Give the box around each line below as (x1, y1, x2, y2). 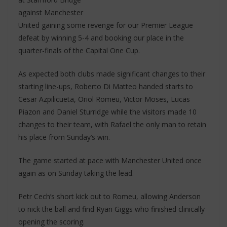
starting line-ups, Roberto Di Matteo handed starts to (18, 82, 193, 91)
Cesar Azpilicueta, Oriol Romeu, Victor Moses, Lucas (18, 94, 190, 104)
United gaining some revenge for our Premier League (18, 20, 193, 30)
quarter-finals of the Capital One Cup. (18, 46, 140, 55)
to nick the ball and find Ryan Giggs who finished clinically (18, 204, 205, 214)
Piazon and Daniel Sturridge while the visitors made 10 (18, 107, 197, 117)
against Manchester (18, 8, 83, 17)
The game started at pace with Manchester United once (18, 156, 202, 165)
